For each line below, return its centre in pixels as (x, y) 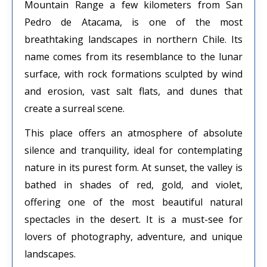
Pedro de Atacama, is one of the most (133, 22)
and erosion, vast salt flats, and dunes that (133, 91)
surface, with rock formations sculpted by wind (133, 74)
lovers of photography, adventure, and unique (133, 236)
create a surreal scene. (74, 108)
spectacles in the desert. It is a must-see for (133, 219)
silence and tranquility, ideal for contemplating (133, 150)
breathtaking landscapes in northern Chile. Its (133, 39)
